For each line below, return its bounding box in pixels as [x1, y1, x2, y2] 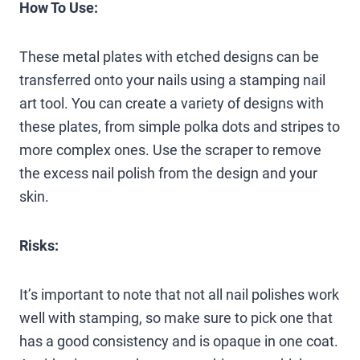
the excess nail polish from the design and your [19, 164, 317, 182]
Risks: [19, 236, 59, 254]
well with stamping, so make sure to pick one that [19, 309, 333, 326]
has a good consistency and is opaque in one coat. [19, 332, 338, 350]
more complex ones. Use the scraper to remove [19, 141, 321, 158]
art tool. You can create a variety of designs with [19, 94, 324, 112]
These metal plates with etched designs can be [19, 47, 319, 65]
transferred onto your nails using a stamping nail [19, 71, 325, 88]
